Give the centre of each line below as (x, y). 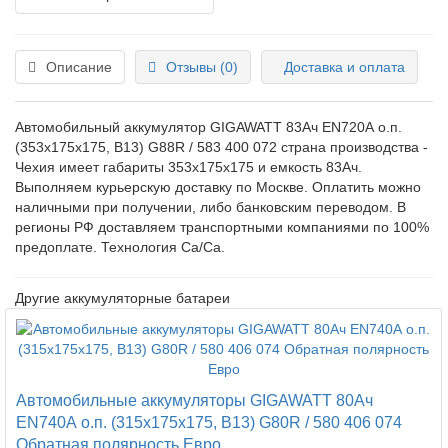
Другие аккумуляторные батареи (122, 297)
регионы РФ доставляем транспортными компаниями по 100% (222, 226)
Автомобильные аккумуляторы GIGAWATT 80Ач (194, 399)
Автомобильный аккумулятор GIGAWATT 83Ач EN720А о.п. (208, 126)
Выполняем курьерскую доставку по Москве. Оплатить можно (218, 186)
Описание (79, 66)
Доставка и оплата (344, 66)
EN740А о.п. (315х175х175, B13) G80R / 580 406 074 (209, 421)
